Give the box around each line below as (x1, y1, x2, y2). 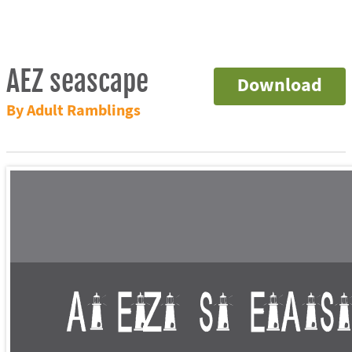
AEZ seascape (5, 63, 148, 99)
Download (236, 72, 322, 99)
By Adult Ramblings (5, 100, 141, 122)
